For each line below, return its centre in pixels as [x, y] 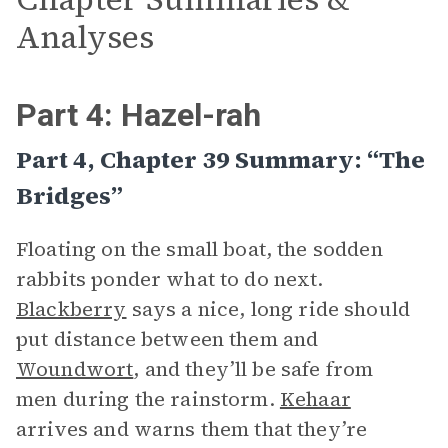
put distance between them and [167, 339]
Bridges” [69, 195]
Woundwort [75, 369]
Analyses [85, 37]
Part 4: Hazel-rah [138, 115]
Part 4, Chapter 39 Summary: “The [220, 159]
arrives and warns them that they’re [192, 429]
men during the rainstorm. [148, 399]
